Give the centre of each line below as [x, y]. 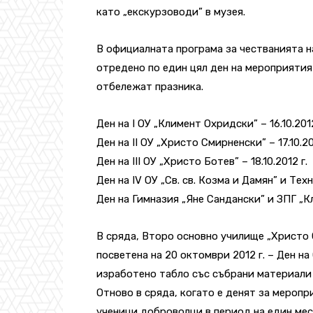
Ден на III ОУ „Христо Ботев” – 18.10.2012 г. [202, 161]
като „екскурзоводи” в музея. [171, 12]
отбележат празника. [150, 86]
